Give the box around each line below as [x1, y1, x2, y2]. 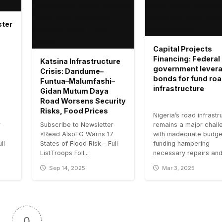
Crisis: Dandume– [40, 67, 104, 76]
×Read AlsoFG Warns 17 [40, 130, 113, 138]
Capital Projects [153, 45, 212, 54]
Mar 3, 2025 [162, 165, 195, 172]
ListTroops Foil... [40, 149, 89, 157]
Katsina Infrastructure [40, 57, 120, 66]
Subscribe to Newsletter [40, 121, 113, 129]
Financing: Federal [153, 55, 220, 63]
